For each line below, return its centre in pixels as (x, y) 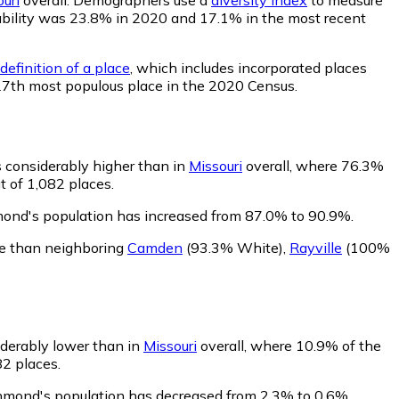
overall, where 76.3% (313, 165)
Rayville (316, 247)
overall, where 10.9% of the (289, 345)
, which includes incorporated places (248, 67)
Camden (155, 247)
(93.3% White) (233, 247)
